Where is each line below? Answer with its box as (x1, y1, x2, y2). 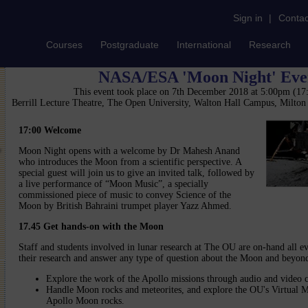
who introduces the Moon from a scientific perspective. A (19, 157, 241, 167)
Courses (46, 39, 82, 50)
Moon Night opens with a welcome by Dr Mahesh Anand (19, 146, 240, 156)
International (177, 39, 231, 50)
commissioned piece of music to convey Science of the (19, 190, 231, 200)
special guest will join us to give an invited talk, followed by (19, 168, 254, 178)
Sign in (233, 12, 263, 23)
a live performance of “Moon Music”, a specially (19, 179, 208, 189)
